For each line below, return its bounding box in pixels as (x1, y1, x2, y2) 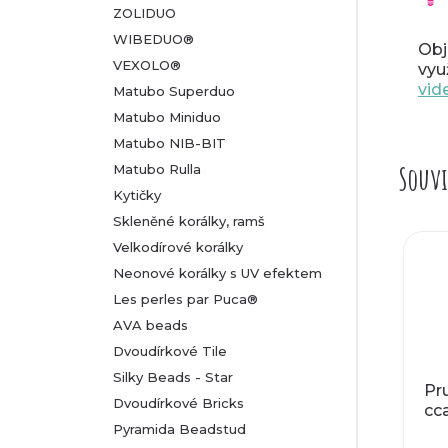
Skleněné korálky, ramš (113, 213, 265, 229)
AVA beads (113, 317, 188, 333)
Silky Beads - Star (113, 369, 233, 385)
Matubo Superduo (113, 83, 235, 99)
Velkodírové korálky (113, 239, 243, 255)
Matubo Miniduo (113, 109, 221, 125)
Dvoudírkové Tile (113, 343, 227, 359)
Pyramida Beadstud (113, 421, 246, 437)
